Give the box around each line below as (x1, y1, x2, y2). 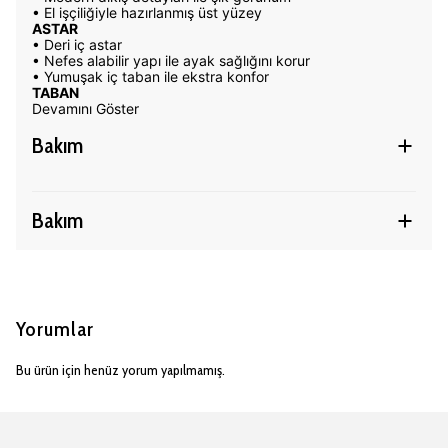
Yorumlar (16, 317, 94, 341)
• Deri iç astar (32, 36, 122, 53)
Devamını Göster (32, 100, 139, 117)
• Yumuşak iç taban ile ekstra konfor (32, 68, 269, 85)
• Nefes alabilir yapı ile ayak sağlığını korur (32, 52, 310, 69)
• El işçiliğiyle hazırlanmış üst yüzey (32, 4, 262, 21)
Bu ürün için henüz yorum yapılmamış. (16, 361, 225, 379)
